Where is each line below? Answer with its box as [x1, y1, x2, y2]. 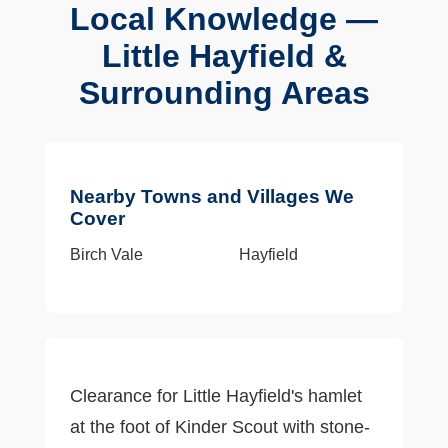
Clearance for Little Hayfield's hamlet [69, 385, 362, 406]
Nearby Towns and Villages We [69, 186, 354, 208]
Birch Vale [69, 246, 143, 264]
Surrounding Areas [78, 75, 370, 112]
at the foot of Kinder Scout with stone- [69, 416, 370, 437]
